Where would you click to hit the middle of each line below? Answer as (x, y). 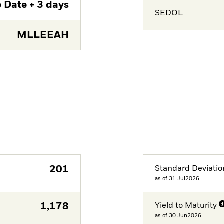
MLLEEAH (43, 35)
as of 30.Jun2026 (178, 216)
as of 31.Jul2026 (177, 178)
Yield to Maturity (186, 206)
